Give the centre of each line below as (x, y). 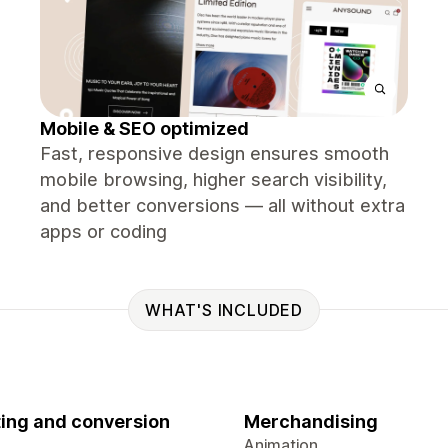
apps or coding (103, 231)
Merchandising (311, 421)
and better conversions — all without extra (222, 205)
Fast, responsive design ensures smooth (214, 153)
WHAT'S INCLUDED (224, 309)
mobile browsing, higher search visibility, (213, 179)
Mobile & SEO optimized (144, 128)
